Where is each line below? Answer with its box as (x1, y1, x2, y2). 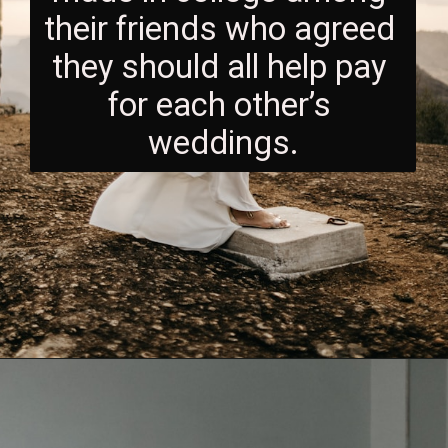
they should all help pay (52, 48, 387, 87)
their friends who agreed (43, 10, 395, 49)
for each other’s (107, 86, 331, 125)
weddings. (147, 124, 299, 163)
